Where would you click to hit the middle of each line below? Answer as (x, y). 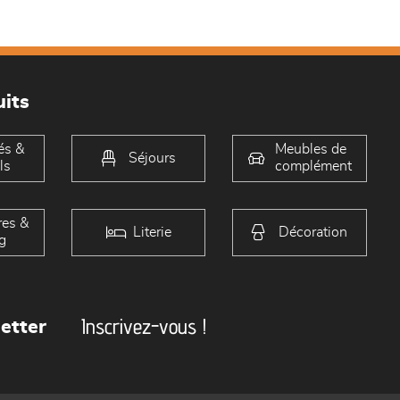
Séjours (152, 158)
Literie (152, 232)
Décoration (313, 232)
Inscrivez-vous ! (144, 326)
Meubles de (310, 150)
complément (313, 167)
